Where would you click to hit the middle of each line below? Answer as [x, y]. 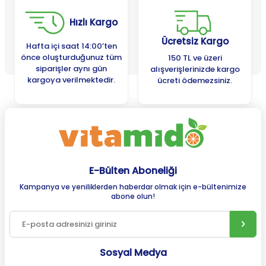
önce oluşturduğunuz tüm [71, 58]
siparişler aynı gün [71, 69]
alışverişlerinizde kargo [195, 69]
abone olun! [133, 197]
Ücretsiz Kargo [195, 42]
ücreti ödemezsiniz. [195, 81]
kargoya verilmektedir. [71, 80]
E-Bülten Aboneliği [133, 171]
